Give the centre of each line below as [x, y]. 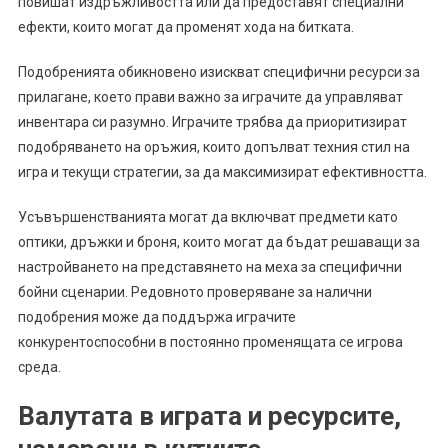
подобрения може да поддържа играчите [156, 316]
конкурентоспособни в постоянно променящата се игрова [210, 341]
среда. [39, 366]
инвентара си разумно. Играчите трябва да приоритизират [212, 121]
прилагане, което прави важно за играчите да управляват [210, 96]
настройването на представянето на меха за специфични [209, 266]
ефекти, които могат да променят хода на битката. [185, 26]
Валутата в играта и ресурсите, [209, 415]
